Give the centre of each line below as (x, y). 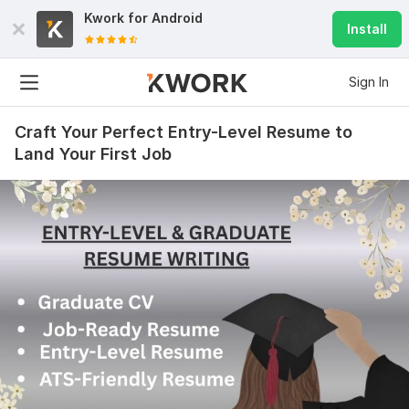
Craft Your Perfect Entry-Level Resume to (184, 132)
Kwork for (118, 18)
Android (177, 18)
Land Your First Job (93, 154)
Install (367, 29)
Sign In (369, 82)
